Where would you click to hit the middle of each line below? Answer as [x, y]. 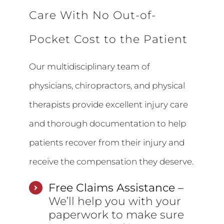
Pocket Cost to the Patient [108, 39]
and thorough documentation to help [108, 124]
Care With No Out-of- [93, 15]
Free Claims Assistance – [116, 188]
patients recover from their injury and [107, 143]
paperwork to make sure [116, 215]
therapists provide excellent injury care [109, 105]
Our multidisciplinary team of [90, 67]
